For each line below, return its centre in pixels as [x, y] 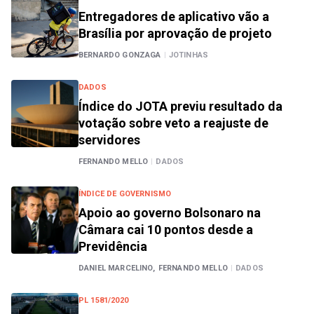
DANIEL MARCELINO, [117, 268]
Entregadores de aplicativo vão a [174, 16]
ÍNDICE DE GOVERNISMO [125, 194]
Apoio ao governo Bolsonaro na [170, 213]
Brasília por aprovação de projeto [175, 33]
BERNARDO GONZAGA [120, 55]
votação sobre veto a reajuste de [173, 123]
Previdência [113, 246]
